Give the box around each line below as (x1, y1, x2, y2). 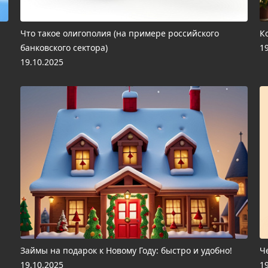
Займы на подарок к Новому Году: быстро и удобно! (20, 245, 232, 256)
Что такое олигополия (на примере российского (20, 28, 219, 39)
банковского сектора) (20, 42, 108, 53)
